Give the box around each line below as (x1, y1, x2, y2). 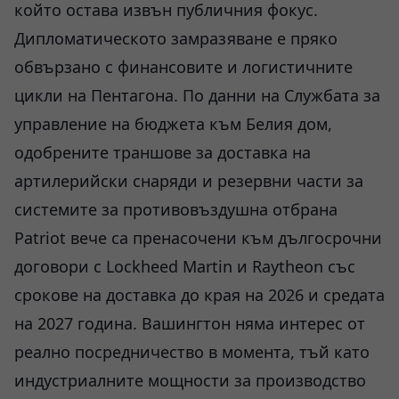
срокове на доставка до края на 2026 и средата (14, 284, 385, 305)
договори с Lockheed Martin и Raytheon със (14, 256, 355, 277)
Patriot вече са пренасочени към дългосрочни (14, 227, 382, 248)
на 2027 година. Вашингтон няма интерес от (14, 313, 365, 334)
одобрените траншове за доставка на (14, 142, 311, 163)
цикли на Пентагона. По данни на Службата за (14, 85, 380, 106)
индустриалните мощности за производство (14, 370, 366, 391)
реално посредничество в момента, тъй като (14, 341, 370, 362)
